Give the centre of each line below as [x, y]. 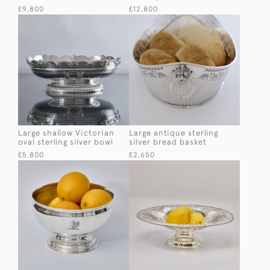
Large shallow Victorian [66, 133]
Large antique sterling [174, 133]
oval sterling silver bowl [66, 142]
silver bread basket [168, 142]
